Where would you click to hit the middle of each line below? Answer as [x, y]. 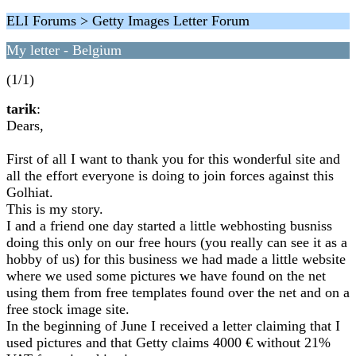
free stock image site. [68, 309]
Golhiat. [30, 192]
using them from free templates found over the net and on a [178, 292]
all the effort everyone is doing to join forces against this [170, 176]
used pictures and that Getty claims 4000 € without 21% [168, 342]
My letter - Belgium [64, 50]
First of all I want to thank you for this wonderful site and [173, 159]
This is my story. [55, 209]
